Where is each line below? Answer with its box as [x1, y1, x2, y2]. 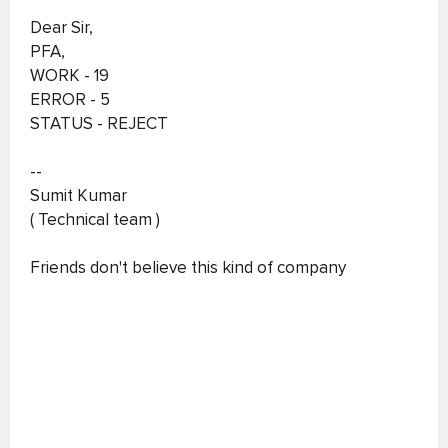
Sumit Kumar [30, 185, 127, 206]
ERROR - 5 [30, 89, 110, 110]
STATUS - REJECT [30, 113, 168, 134]
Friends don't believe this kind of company [30, 257, 346, 278]
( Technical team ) [30, 209, 160, 230]
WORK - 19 [30, 65, 109, 86]
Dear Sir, [30, 17, 93, 38]
